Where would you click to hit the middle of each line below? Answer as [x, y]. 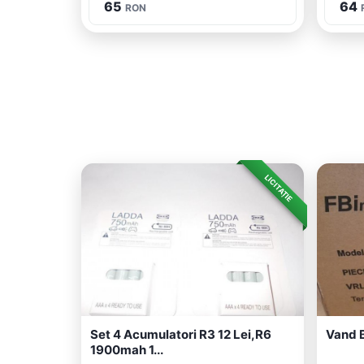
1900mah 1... [127, 350]
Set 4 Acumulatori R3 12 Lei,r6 [181, 334]
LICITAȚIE [279, 188]
